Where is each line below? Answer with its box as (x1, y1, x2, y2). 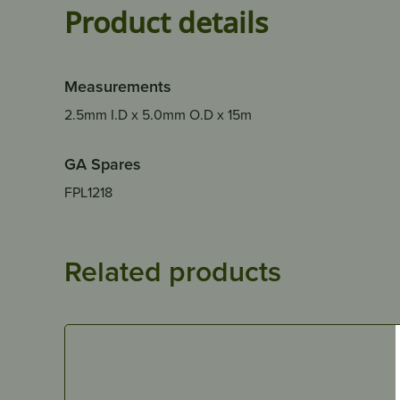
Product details (64, 2, 268, 41)
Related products (64, 249, 281, 291)
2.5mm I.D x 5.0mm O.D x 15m (64, 104, 252, 124)
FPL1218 (64, 181, 112, 202)
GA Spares (64, 152, 141, 175)
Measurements (64, 74, 171, 97)
